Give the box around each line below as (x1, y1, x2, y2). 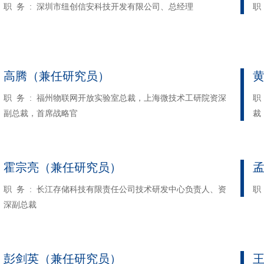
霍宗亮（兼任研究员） (4, 161, 121, 174)
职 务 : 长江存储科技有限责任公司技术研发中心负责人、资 (4, 184, 226, 194)
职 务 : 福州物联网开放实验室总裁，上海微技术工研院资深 (4, 93, 226, 103)
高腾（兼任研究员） (4, 70, 110, 82)
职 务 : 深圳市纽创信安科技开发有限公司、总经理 (4, 2, 193, 11)
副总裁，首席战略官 (4, 108, 78, 118)
